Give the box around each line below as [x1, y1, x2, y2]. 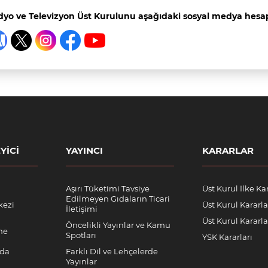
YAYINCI [66, 145, 103, 156]
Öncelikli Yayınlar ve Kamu [66, 220, 170, 230]
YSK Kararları [202, 232, 252, 242]
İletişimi [66, 204, 98, 214]
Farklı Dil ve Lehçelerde [66, 246, 158, 256]
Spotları [66, 230, 96, 240]
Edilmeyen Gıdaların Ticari [66, 194, 170, 203]
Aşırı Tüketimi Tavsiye [66, 184, 150, 193]
